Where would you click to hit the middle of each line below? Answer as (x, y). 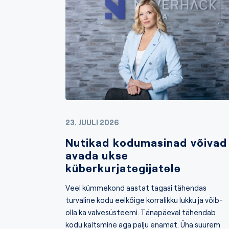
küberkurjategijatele (123, 168)
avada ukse (97, 155)
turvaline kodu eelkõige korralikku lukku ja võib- (144, 200)
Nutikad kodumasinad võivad (146, 142)
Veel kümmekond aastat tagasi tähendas (136, 188)
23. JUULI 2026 (92, 122)
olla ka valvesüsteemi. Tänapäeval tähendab (141, 212)
